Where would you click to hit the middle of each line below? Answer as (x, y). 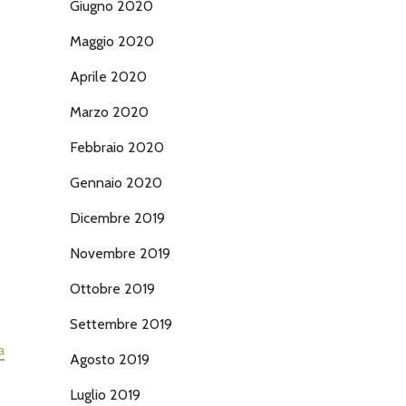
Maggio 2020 (112, 41)
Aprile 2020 (108, 77)
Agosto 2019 (110, 359)
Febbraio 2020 (117, 147)
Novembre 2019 (120, 253)
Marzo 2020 (109, 112)
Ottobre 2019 (112, 289)
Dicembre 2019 (117, 218)
